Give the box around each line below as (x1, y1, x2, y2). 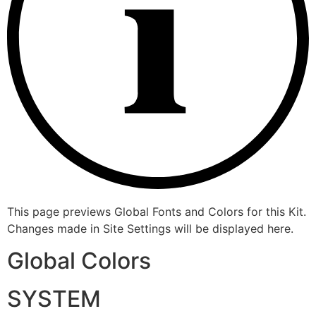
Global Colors (7, 246, 151, 274)
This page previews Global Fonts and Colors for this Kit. (7, 205, 306, 219)
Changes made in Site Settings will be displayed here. (7, 221, 293, 236)
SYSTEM (7, 284, 101, 312)
